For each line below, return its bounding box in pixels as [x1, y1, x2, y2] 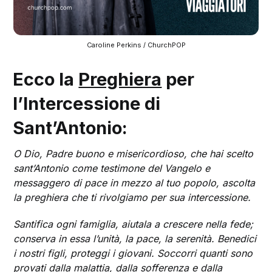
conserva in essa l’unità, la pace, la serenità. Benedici [13, 232, 257, 245]
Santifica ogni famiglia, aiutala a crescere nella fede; [13, 217, 254, 230]
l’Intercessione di [13, 92, 161, 114]
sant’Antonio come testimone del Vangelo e [13, 161, 211, 174]
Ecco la [13, 68, 79, 90]
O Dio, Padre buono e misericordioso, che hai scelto [13, 147, 254, 160]
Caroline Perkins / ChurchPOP [86, 40, 186, 49]
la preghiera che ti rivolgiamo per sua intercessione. [13, 191, 251, 203]
